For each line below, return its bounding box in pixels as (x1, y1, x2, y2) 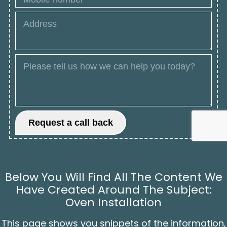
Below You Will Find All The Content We (5, 169, 222, 185)
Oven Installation (65, 195, 162, 210)
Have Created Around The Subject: (15, 182, 212, 198)
